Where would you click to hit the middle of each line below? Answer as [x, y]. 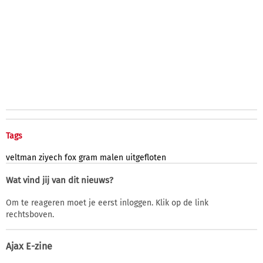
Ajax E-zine [29, 246]
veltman [21, 157]
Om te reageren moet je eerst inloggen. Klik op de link [107, 203]
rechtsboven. [30, 214]
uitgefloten [146, 157]
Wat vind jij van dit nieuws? [60, 180]
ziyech [50, 157]
